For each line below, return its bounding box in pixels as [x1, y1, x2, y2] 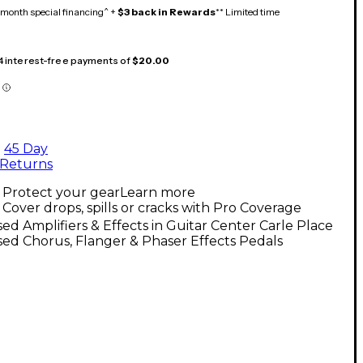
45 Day [4, 140, 48, 156]
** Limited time [216, 5, 280, 18]
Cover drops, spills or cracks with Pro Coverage [2, 199, 301, 216]
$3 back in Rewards [117, 5, 216, 18]
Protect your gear [2, 184, 120, 200]
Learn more [120, 184, 195, 200]
